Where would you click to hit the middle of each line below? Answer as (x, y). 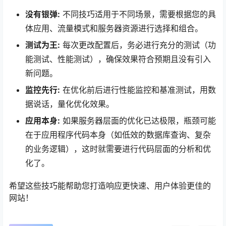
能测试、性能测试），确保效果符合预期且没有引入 (118, 59)
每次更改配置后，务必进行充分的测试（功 (138, 45)
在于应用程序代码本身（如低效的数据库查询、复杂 (118, 134)
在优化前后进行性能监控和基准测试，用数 (138, 90)
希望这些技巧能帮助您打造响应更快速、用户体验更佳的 (110, 185)
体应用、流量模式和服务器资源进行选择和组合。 (114, 28)
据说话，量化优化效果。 (70, 104)
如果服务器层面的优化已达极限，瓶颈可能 (138, 120)
